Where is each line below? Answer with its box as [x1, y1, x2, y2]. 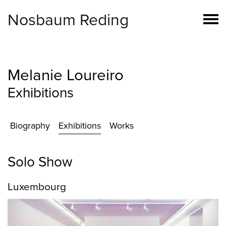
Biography [10, 120, 50, 131]
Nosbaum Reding [8, 11, 129, 30]
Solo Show [8, 153, 73, 171]
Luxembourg [8, 181, 66, 193]
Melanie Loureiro [8, 66, 124, 85]
